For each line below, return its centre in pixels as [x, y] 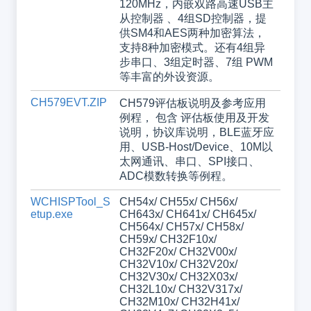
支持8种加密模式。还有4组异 [192, 48]
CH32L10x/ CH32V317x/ [180, 289]
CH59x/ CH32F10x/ [168, 239]
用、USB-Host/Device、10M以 [196, 147]
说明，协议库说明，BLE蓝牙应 [196, 133]
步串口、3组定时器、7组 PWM [196, 62]
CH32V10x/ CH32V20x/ [178, 264]
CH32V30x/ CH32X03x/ [178, 277]
